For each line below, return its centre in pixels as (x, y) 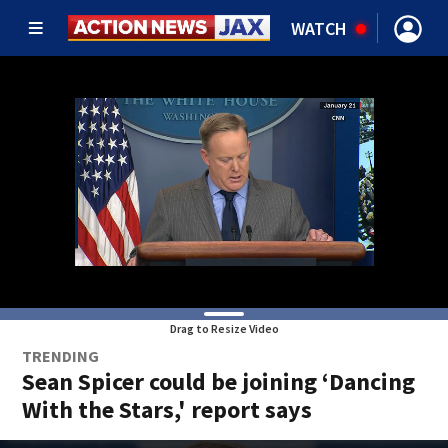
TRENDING (61, 356)
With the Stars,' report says (167, 409)
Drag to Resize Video (224, 328)
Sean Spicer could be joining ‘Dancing (219, 381)
